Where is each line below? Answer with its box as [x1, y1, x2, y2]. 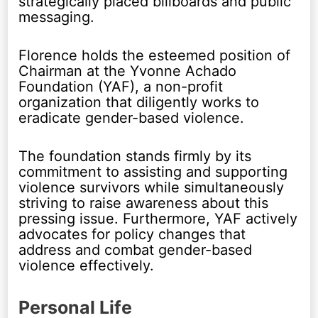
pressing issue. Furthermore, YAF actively [18, 209, 298, 227]
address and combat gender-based [18, 241, 253, 258]
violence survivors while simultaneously [18, 178, 285, 196]
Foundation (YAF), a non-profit [18, 77, 224, 95]
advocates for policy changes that [18, 225, 246, 243]
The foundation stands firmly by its [18, 147, 252, 165]
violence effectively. [18, 256, 155, 274]
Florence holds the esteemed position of [18, 46, 291, 64]
